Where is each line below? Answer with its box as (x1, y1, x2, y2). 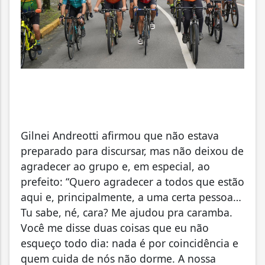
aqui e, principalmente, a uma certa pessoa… (21, 190, 241, 205)
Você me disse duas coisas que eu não (21, 221, 209, 235)
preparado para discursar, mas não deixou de (21, 144, 244, 159)
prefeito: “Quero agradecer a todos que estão (21, 174, 244, 189)
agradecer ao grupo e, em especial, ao (21, 159, 210, 174)
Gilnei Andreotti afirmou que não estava (21, 128, 219, 143)
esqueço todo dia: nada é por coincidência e (21, 236, 238, 251)
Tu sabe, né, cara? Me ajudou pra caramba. (21, 205, 232, 220)
